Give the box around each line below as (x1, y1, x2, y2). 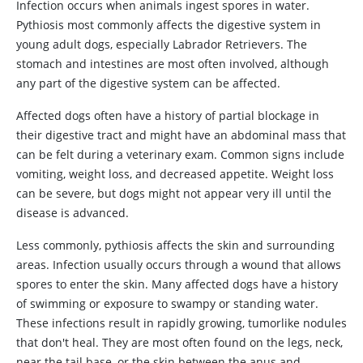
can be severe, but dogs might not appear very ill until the (16, 186, 331, 201)
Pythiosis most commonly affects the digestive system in (16, 17, 321, 32)
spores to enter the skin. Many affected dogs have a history (16, 276, 338, 292)
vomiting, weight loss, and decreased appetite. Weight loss (16, 166, 334, 181)
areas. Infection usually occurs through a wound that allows (16, 257, 341, 272)
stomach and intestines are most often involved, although (16, 56, 329, 71)
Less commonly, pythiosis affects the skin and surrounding (16, 237, 335, 253)
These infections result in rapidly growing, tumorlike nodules (16, 315, 347, 331)
